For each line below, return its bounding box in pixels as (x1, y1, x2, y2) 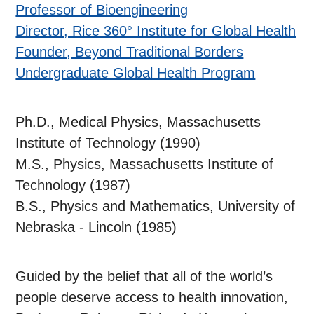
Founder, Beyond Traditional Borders (15, 44, 244, 60)
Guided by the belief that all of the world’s (15, 268, 273, 285)
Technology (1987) (15, 177, 131, 193)
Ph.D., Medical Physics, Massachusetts (15, 114, 261, 130)
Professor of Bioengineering (15, 2, 189, 18)
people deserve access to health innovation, (15, 289, 289, 306)
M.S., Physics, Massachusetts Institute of (15, 156, 274, 172)
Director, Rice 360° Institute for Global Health (15, 23, 296, 39)
